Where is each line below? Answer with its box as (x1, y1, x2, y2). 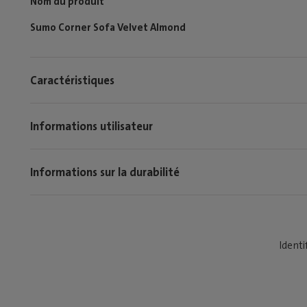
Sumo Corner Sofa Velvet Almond (30, 21, 186, 34)
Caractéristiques (30, 72, 114, 88)
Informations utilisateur (30, 118, 153, 134)
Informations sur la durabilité (30, 164, 180, 180)
